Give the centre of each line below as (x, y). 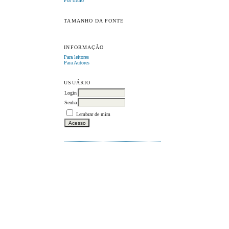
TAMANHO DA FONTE (94, 20)
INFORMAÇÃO (84, 47)
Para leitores (77, 57)
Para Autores (77, 62)
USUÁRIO (77, 83)
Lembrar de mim (94, 114)
